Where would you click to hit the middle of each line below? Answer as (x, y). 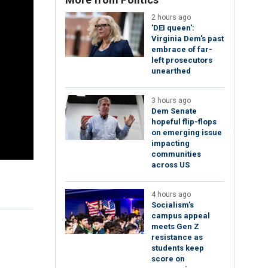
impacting (170, 144)
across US (170, 165)
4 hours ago (171, 195)
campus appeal (181, 216)
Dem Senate (174, 111)
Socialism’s (173, 205)
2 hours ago (171, 18)
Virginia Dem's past (188, 39)
